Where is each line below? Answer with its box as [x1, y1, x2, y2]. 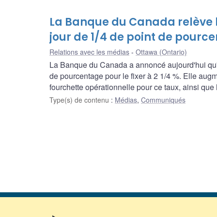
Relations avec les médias [49, 47, 129, 57]
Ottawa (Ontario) [136, 47, 187, 57]
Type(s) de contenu [49, 95, 111, 105]
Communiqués [141, 95, 186, 105]
